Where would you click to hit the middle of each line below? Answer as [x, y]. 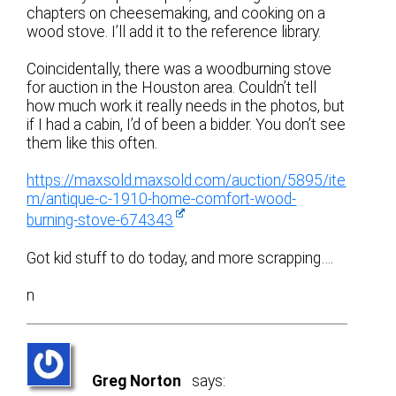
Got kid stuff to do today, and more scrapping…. [180, 258]
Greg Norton [137, 381]
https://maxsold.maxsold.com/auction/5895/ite [187, 181]
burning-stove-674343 [100, 221]
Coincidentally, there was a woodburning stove [179, 69]
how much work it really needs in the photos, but [186, 107]
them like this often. [92, 144]
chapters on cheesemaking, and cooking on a [176, 14]
